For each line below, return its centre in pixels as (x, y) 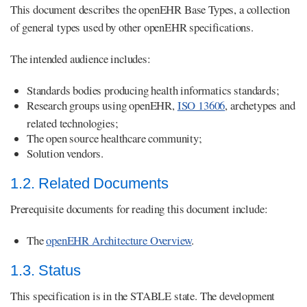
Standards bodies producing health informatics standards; (153, 90)
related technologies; (73, 123)
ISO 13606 (201, 106)
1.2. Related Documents (89, 184)
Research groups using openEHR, (102, 106)
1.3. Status (46, 271)
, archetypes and (260, 106)
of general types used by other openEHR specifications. (132, 27)
